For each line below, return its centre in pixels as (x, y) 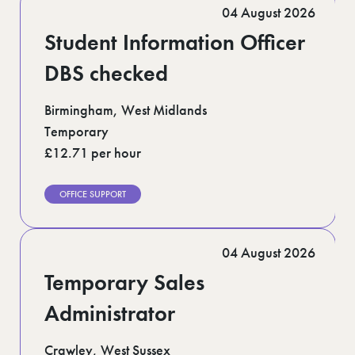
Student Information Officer (174, 42)
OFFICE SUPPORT (92, 194)
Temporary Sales (124, 282)
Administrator (109, 313)
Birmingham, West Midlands (125, 110)
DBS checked (106, 73)
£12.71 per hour (92, 153)
